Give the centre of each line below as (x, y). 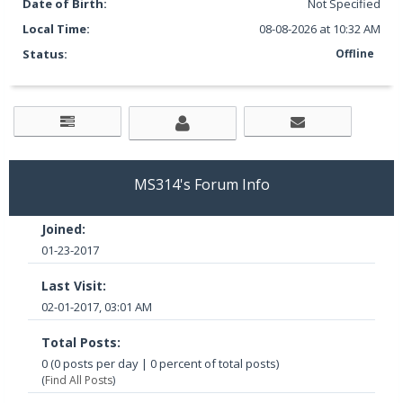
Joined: (63, 228)
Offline (355, 54)
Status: (45, 54)
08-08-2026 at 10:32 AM (320, 28)
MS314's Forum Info (201, 184)
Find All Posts (79, 380)
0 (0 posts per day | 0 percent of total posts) (160, 363)
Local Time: (56, 28)
